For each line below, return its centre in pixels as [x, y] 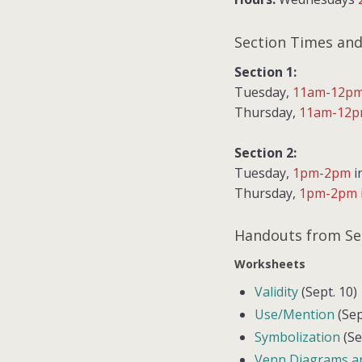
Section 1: [265, 72]
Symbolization [298, 337]
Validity [277, 291]
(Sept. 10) [328, 291]
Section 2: [265, 152]
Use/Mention [295, 314]
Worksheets [270, 263]
